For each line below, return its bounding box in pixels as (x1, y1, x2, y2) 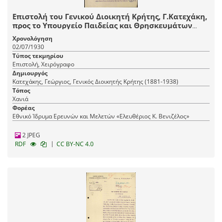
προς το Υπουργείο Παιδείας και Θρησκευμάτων (12, 20, 192, 31)
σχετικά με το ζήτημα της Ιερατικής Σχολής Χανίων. (12, 29, 205, 40)
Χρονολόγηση (12, 34, 53, 43)
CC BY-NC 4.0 (56, 140, 94, 149)
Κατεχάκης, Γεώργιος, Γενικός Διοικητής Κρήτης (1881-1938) (12, 77, 178, 86)
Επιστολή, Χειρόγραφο (12, 60, 74, 69)
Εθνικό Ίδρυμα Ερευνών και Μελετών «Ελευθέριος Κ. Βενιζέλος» (12, 112, 189, 121)
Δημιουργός (12, 69, 48, 78)
